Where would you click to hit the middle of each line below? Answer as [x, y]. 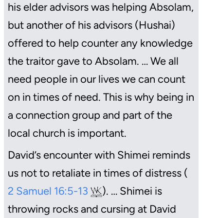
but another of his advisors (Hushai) [91, 25]
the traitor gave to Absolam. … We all [93, 61]
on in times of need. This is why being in [101, 97]
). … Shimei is [132, 191]
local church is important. [68, 133]
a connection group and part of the [90, 115]
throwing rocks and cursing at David [92, 209]
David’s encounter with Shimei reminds [99, 155]
